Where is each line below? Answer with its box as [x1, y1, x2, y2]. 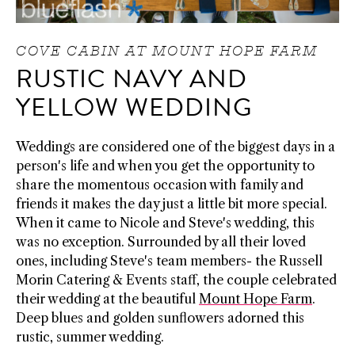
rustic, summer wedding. [16, 329, 164, 345]
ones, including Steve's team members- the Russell [16, 253, 323, 269]
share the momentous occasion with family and [16, 177, 303, 193]
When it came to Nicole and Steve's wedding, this [16, 215, 315, 231]
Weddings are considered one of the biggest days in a [16, 139, 335, 155]
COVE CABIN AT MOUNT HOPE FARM [16, 42, 318, 59]
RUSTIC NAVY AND [16, 60, 247, 97]
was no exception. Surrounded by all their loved [16, 234, 306, 250]
